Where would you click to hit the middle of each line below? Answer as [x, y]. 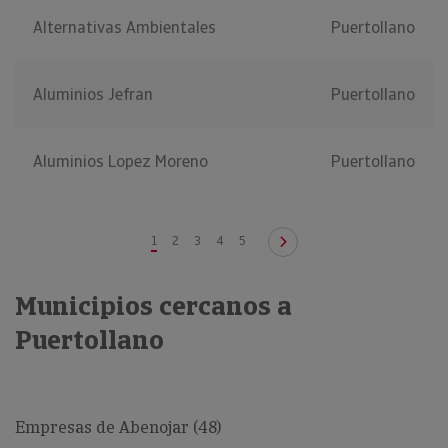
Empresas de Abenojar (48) [118, 428]
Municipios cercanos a [153, 306]
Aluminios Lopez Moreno [120, 162]
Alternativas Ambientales [124, 28]
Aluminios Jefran [93, 95]
